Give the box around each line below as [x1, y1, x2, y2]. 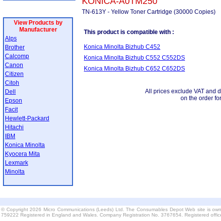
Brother [5, 44, 25, 51]
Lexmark [5, 159, 28, 166]
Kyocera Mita [5, 150, 40, 157]
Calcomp [5, 53, 29, 60]
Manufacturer [19, 26, 57, 33]
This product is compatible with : [84, 29, 174, 36]
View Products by [13, 19, 63, 26]
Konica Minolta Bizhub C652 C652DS [84, 65, 185, 72]
